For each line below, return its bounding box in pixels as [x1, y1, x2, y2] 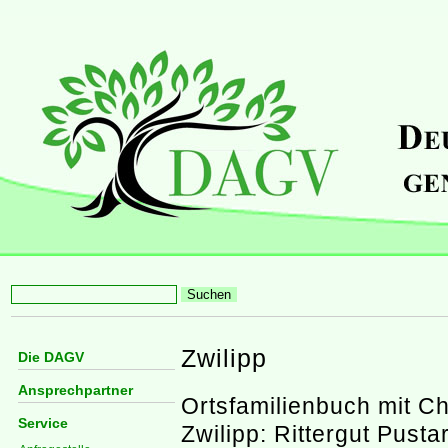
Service [18, 415, 68, 431]
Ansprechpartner [18, 382, 133, 398]
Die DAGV [18, 349, 84, 365]
